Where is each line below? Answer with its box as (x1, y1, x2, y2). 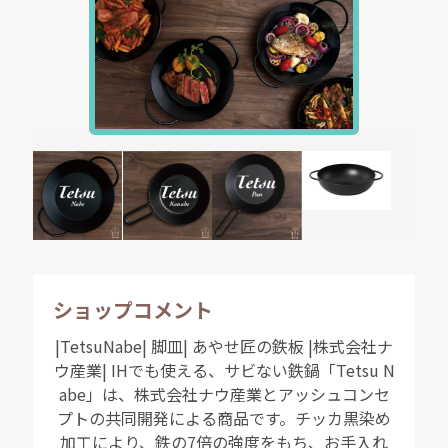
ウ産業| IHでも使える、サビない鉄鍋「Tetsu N (53, 357, 395, 382)
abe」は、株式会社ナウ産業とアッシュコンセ (58, 381, 390, 406)
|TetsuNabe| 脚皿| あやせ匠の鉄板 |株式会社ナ (55, 333, 393, 358)
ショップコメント (53, 294, 213, 324)
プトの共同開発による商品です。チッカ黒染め (57, 405, 391, 430)
